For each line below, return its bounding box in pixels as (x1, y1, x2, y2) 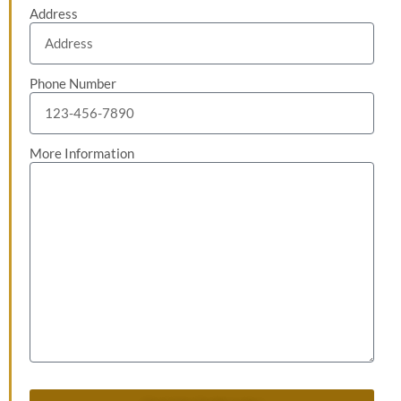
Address (30, 5, 78, 21)
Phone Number (30, 75, 116, 91)
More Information (30, 145, 134, 161)
